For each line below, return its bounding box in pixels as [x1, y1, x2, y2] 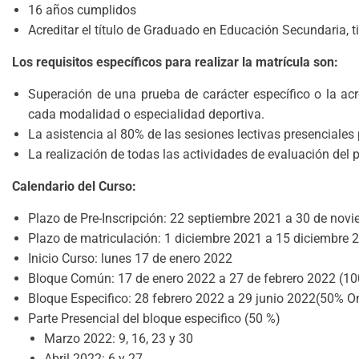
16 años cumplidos [28, 2, 136, 18]
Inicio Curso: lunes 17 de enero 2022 [28, 251, 232, 267]
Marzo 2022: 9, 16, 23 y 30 [44, 331, 193, 347]
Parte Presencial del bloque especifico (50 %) [28, 311, 280, 327]
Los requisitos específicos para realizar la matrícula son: [12, 54, 338, 71]
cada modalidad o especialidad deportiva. [28, 107, 264, 123]
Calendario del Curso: [12, 179, 136, 195]
